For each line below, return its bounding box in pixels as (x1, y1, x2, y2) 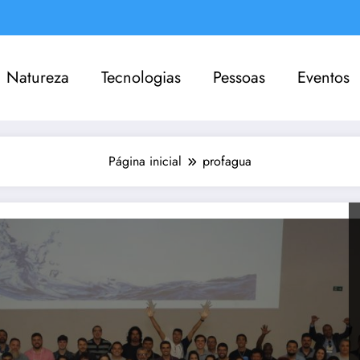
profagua (202, 151, 252, 170)
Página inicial (108, 151, 182, 170)
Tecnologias (100, 65, 181, 89)
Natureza (6, 65, 69, 89)
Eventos (297, 65, 350, 89)
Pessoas (212, 65, 265, 89)
